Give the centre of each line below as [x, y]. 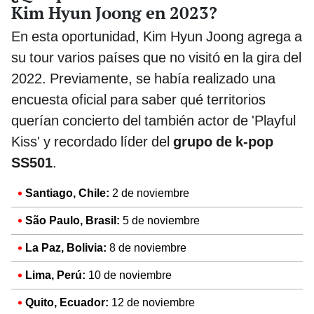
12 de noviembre [152, 302]
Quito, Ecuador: [67, 302]
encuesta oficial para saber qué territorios [138, 99]
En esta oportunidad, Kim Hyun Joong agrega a [157, 36]
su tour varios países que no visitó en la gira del [156, 57]
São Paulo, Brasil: [73, 220]
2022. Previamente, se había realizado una [143, 78]
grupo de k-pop [223, 141]
